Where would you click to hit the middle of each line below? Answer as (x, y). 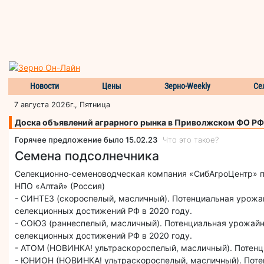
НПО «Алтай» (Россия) (60, 186)
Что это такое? (191, 139)
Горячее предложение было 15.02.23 (89, 139)
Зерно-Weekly (188, 86)
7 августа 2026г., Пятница (62, 104)
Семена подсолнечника (87, 156)
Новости (44, 86)
